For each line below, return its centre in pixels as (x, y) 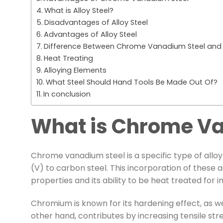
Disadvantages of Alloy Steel (96, 22)
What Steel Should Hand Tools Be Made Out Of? (131, 82)
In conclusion (67, 94)
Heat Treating (68, 58)
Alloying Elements (75, 70)
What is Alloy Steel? (79, 10)
